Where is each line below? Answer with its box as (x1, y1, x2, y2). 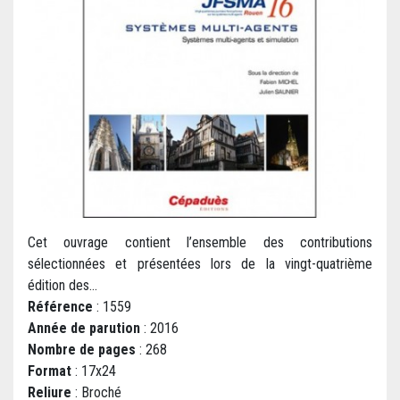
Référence (28, 298, 93, 316)
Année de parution (28, 320, 140, 337)
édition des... (28, 277, 97, 295)
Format (28, 362, 71, 380)
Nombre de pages (28, 341, 136, 359)
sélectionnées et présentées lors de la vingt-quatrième (28, 255, 372, 273)
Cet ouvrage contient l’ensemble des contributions (28, 234, 372, 252)
